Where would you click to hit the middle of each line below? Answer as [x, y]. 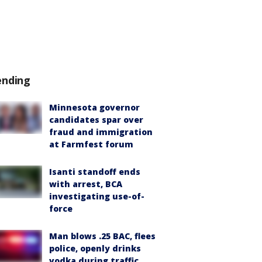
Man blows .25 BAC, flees [102, 236]
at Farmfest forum [91, 144]
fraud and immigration [101, 132]
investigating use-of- [97, 196]
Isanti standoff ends [95, 172]
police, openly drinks [95, 248]
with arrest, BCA [86, 184]
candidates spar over [96, 120]
